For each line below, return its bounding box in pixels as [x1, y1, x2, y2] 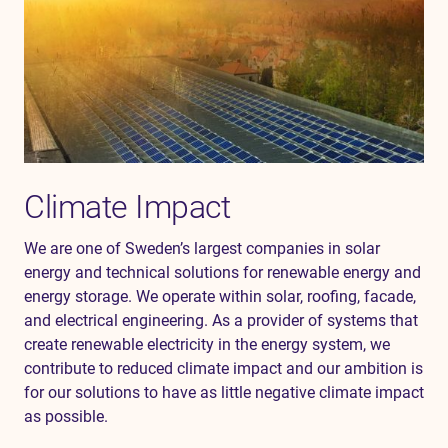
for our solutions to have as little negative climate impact [24, 383, 424, 403]
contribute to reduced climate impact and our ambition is [24, 359, 423, 379]
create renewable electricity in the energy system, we [24, 335, 390, 355]
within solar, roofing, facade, [215, 287, 416, 307]
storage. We [75, 287, 162, 307]
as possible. [24, 407, 108, 427]
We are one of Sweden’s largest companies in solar [24, 239, 380, 259]
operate [162, 287, 215, 307]
